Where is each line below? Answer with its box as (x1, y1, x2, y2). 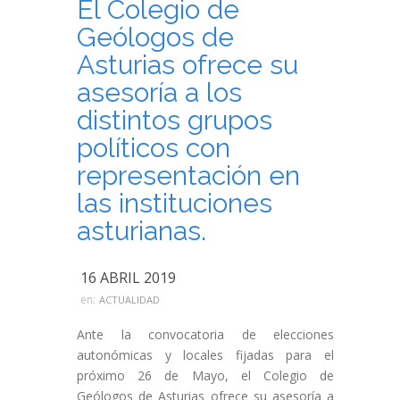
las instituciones (77, 187, 272, 219)
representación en (77, 160, 300, 191)
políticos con (77, 132, 230, 163)
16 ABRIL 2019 (80, 268, 176, 287)
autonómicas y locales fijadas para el (77, 346, 334, 363)
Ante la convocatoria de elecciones (77, 326, 334, 343)
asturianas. (77, 215, 206, 246)
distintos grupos (77, 104, 272, 136)
